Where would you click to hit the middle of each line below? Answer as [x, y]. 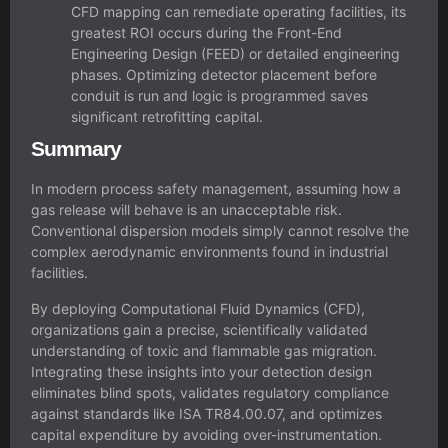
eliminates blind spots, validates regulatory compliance [210, 392]
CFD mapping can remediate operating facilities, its [238, 12]
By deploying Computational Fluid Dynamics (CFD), [198, 308]
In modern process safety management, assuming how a [216, 189]
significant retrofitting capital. [167, 117]
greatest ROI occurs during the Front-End [206, 33]
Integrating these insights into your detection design [201, 371]
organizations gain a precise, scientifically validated [199, 329]
